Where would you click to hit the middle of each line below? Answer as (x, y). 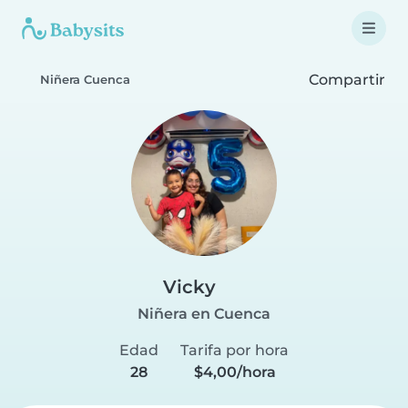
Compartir (345, 79)
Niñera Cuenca (85, 80)
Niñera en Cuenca (204, 314)
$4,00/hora (235, 372)
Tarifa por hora (235, 350)
